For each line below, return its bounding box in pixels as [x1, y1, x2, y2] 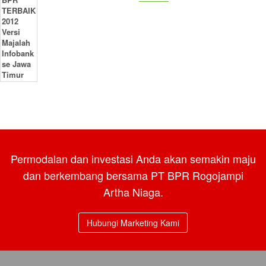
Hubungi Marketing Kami [87, 217, 179, 229]
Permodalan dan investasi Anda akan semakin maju [10, 151, 256, 166]
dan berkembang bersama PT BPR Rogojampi [23, 167, 243, 183]
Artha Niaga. [103, 184, 163, 199]
